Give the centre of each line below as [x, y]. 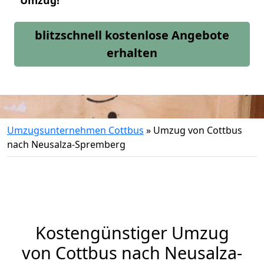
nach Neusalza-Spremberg [66, 144]
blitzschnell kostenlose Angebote [132, 35]
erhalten [132, 53]
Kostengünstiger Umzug [132, 232]
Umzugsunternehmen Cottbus [75, 130]
